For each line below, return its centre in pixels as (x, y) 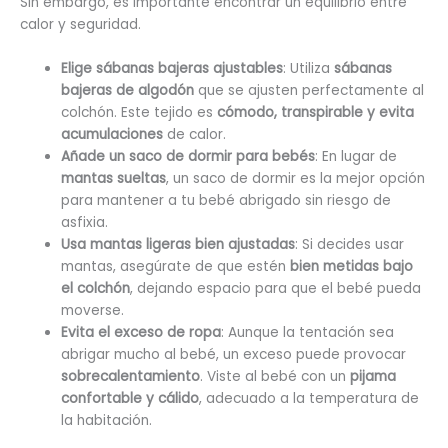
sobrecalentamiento (131, 376)
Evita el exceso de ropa (141, 332)
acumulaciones (112, 134)
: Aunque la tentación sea (308, 332)
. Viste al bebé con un (275, 376)
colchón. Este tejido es (139, 112)
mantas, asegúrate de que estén (176, 266)
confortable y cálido (130, 398)
